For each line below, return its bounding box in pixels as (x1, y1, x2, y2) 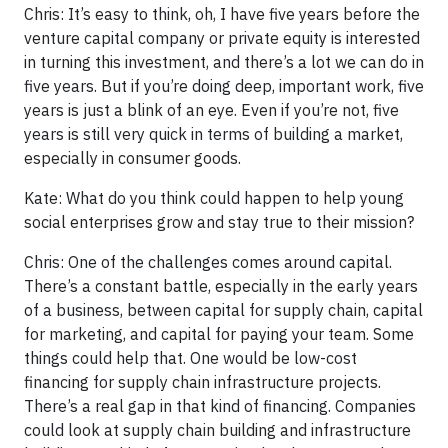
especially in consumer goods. (24, 147, 241, 168)
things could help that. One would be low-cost (24, 347, 357, 368)
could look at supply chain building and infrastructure (24, 419, 411, 440)
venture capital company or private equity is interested (24, 27, 420, 48)
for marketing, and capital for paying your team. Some (24, 323, 414, 344)
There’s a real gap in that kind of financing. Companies (24, 395, 416, 416)
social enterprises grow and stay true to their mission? (24, 211, 414, 232)
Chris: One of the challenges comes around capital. (24, 251, 392, 272)
